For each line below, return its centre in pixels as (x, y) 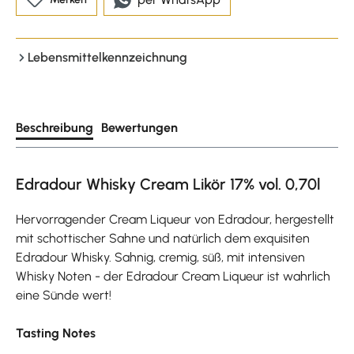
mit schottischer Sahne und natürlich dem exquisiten (163, 238)
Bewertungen (139, 127)
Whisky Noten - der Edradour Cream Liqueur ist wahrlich (173, 276)
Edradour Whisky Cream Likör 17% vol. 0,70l (168, 184)
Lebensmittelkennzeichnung (107, 57)
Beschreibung (55, 127)
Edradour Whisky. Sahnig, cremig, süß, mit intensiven (160, 257)
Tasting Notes (56, 333)
